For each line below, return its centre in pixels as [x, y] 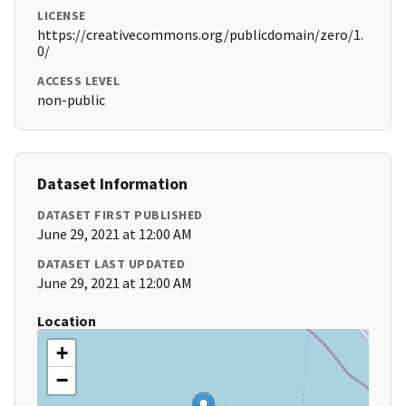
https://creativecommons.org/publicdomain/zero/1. [200, 35]
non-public [71, 100]
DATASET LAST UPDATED [111, 264]
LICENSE [62, 16]
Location [67, 321]
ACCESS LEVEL [78, 81]
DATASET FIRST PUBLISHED [120, 215]
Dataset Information [112, 184]
